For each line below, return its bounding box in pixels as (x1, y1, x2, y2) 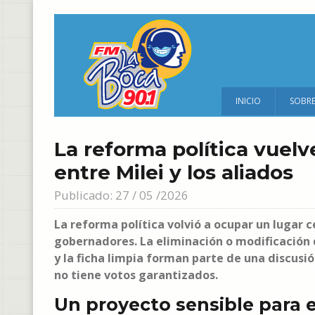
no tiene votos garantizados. (54, 267, 218, 283)
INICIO (236, 95, 261, 107)
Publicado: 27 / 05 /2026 (54, 187, 188, 203)
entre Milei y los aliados (54, 160, 293, 184)
